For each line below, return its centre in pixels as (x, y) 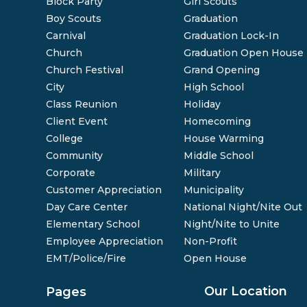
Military (202, 173)
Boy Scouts (74, 19)
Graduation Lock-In (232, 36)
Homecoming (218, 121)
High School (214, 87)
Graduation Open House (244, 53)
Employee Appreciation (105, 241)
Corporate (71, 173)
